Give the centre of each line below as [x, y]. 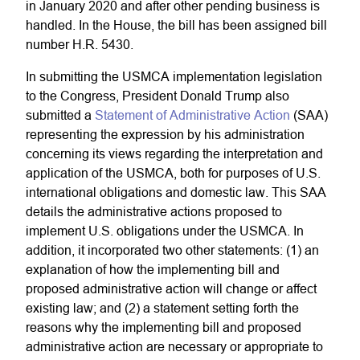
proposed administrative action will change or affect [171, 288]
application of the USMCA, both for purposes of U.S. [173, 173]
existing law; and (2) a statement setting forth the [162, 308]
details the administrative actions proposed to [154, 211]
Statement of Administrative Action [192, 115]
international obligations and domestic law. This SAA [176, 192]
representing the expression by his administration [165, 134]
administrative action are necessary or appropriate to [174, 346]
